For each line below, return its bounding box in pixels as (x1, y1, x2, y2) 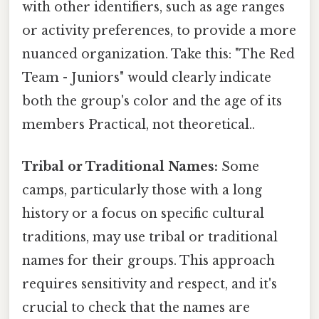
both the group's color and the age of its (22, 93, 282, 109)
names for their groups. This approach (22, 252, 275, 268)
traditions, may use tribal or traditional (22, 229, 278, 245)
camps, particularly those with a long (22, 182, 262, 198)
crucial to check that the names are (22, 299, 250, 315)
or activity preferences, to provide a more (22, 22, 296, 38)
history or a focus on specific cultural (22, 205, 264, 221)
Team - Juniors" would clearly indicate (22, 69, 271, 85)
